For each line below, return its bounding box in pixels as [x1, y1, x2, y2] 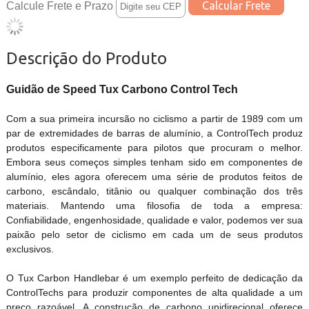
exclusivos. [6, 243, 54, 255]
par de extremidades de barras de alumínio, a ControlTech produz [6, 128, 303, 139]
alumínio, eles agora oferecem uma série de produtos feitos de [6, 171, 303, 183]
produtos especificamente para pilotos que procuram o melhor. [6, 142, 303, 154]
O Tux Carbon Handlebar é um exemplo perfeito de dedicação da [6, 272, 303, 284]
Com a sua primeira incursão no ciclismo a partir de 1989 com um [6, 113, 303, 125]
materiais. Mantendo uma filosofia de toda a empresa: [6, 200, 303, 212]
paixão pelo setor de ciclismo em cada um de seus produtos [6, 229, 303, 241]
